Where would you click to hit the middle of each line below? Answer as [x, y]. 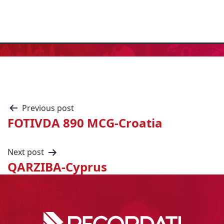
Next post [26, 152]
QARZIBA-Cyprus [57, 167]
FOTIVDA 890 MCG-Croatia [85, 123]
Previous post [48, 108]
